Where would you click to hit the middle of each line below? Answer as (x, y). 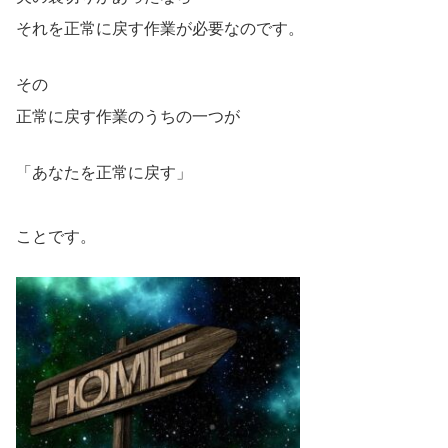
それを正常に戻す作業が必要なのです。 (160, 29)
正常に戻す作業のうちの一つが (128, 117)
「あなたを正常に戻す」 (104, 173)
